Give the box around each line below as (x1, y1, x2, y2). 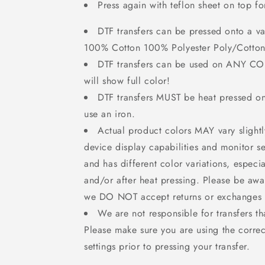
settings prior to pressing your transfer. (84, 240, 250, 253)
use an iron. (84, 107, 135, 121)
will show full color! (84, 74, 170, 88)
